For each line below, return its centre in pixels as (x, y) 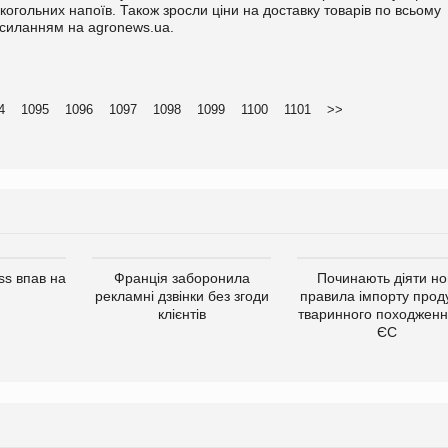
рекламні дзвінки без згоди (181, 295)
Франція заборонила (181, 277)
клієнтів (181, 313)
